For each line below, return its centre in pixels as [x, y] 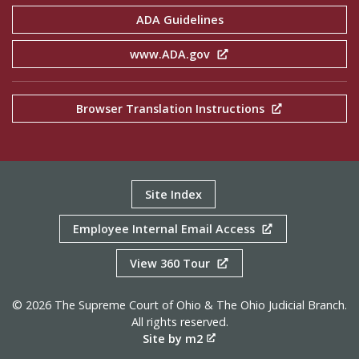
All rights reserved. [179, 322]
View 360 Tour [172, 264]
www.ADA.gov [172, 54]
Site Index [173, 195]
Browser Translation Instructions [171, 109]
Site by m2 [172, 339]
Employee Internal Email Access [165, 229]
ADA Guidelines [179, 20]
